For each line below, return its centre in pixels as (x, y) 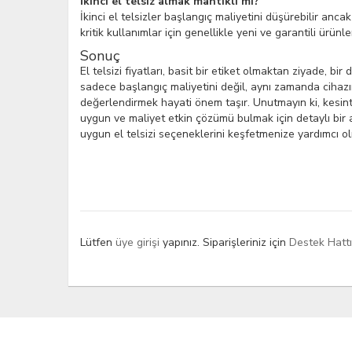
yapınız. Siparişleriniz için (226, 242)
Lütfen (98, 242)
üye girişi (139, 242)
